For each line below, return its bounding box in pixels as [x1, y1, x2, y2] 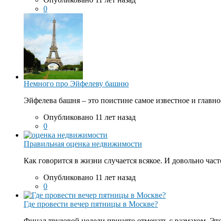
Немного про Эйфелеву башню [24, 79, 129, 88]
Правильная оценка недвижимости [24, 140, 142, 148]
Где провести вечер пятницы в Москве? [24, 200, 158, 209]
